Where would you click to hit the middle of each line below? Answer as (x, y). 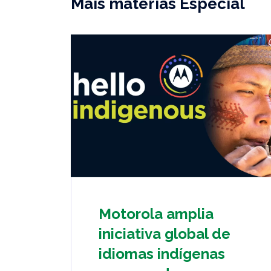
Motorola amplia (156, 214)
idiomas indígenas (162, 253)
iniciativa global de (165, 233)
